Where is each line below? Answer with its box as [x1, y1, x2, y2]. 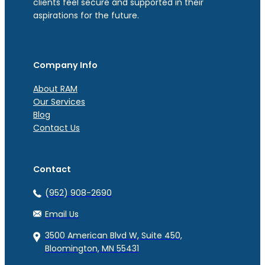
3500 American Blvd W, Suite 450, [45, 229, 182, 241]
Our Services [33, 95, 85, 108]
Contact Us [33, 121, 80, 134]
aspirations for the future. [33, 9, 139, 21]
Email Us [45, 208, 79, 220]
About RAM [33, 82, 77, 95]
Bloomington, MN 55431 [45, 242, 139, 254]
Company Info [33, 59, 98, 71]
